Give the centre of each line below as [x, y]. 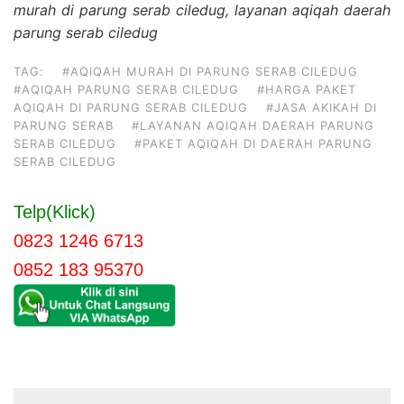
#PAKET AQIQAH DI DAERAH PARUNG [253, 143]
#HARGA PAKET [307, 89]
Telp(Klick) [55, 211]
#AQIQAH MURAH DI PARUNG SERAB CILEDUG [210, 71]
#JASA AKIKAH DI [321, 107]
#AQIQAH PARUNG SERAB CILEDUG [126, 89]
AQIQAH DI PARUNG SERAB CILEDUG [131, 107]
